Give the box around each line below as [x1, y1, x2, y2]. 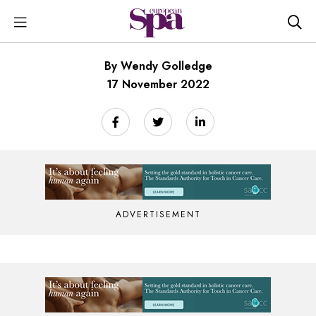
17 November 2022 [107, 76, 209, 92]
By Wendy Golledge [104, 58, 212, 74]
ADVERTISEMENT [115, 208, 201, 221]
